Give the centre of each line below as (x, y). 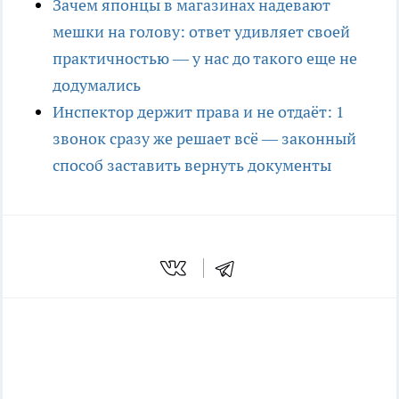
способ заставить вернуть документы (192, 166)
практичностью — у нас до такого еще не (205, 59)
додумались (97, 85)
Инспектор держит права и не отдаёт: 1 (199, 112)
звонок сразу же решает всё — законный (204, 139)
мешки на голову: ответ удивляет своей (201, 32)
